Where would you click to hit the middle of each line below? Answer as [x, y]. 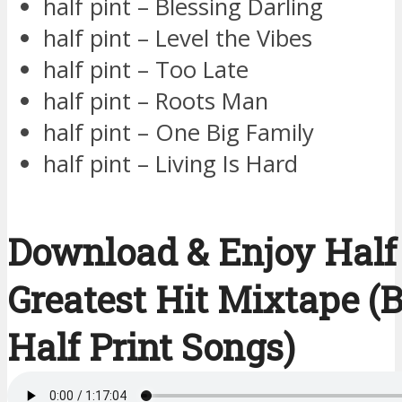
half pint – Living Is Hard [170, 164]
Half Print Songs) [151, 346]
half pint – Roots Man [156, 101]
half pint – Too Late [146, 70]
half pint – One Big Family [179, 133]
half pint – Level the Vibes [178, 39]
